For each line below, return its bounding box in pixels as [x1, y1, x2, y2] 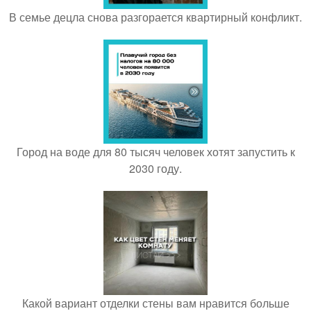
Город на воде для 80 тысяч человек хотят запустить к [16, 144, 295, 160]
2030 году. [129, 160, 182, 176]
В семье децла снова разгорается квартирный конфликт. [9, 9, 302, 25]
